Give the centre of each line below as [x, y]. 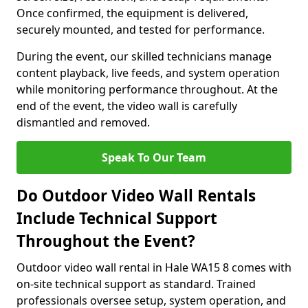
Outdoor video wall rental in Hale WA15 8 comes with [154, 267]
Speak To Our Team [154, 157]
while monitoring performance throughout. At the [147, 89]
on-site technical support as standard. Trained [136, 284]
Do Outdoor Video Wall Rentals [136, 196]
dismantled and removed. [83, 122]
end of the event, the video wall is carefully [127, 106]
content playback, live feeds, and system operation [148, 73]
